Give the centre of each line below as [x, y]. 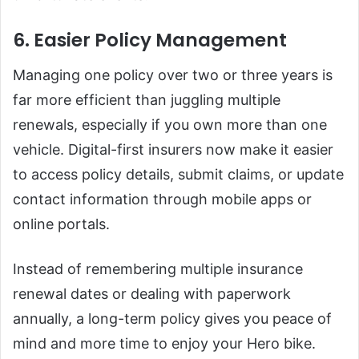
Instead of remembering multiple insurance [158, 268]
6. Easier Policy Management [150, 40]
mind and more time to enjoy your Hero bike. [164, 343]
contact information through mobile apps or [162, 199]
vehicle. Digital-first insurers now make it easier [173, 149]
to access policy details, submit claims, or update [178, 174]
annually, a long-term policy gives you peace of [172, 318]
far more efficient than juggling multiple [147, 99]
